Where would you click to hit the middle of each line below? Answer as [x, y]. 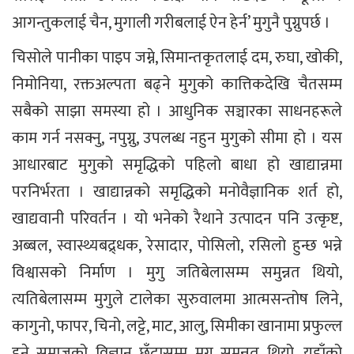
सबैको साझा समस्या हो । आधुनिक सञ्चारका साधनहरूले [177, 111]
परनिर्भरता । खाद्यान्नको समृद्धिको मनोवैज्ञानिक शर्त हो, [177, 192]
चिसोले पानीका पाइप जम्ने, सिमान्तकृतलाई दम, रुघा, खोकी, [177, 57]
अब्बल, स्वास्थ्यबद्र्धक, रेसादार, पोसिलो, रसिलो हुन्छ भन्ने [177, 245]
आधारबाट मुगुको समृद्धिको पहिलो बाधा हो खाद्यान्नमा [177, 165]
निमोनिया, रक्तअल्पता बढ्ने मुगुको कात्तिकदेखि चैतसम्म [177, 84]
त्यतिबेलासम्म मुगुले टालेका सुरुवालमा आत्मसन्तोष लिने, [177, 299]
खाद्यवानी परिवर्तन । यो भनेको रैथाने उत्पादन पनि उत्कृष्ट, [177, 218]
